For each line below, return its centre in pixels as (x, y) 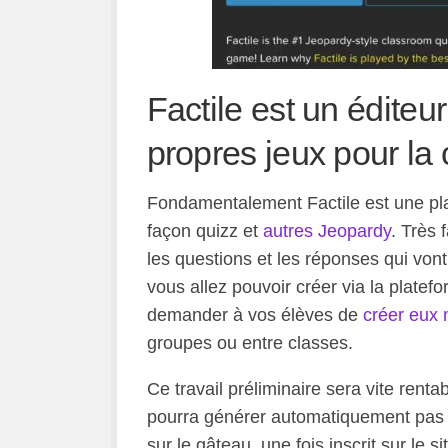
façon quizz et (204, 230)
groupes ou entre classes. (249, 342)
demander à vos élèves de (254, 314)
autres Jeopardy (326, 230)
